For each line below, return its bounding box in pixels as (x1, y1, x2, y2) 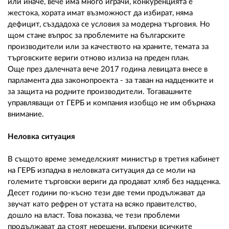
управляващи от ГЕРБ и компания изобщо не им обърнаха (8, 99, 215, 107)
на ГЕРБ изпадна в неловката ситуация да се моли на (8, 166, 195, 174)
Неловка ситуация (8, 132, 75, 141)
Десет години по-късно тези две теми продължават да (8, 189, 205, 197)
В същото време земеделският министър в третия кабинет (8, 155, 220, 163)
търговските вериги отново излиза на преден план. (8, 54, 192, 62)
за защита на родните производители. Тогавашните (8, 87, 192, 96)
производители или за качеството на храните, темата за (8, 42, 209, 51)
